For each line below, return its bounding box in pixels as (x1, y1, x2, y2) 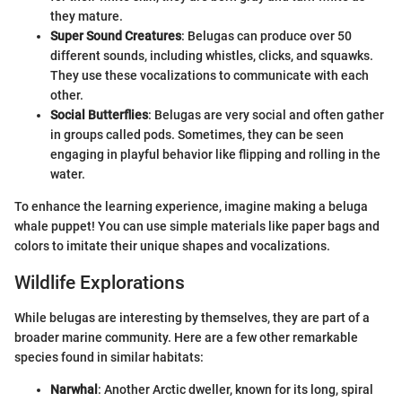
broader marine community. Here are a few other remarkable (14, 329, 358, 345)
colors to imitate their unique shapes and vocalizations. (14, 239, 330, 253)
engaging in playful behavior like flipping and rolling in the (50, 147, 380, 162)
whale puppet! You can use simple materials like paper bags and (14, 219, 380, 233)
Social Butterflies (50, 108, 148, 122)
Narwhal (50, 381, 98, 397)
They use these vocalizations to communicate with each (50, 68, 369, 83)
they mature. (50, 9, 123, 23)
